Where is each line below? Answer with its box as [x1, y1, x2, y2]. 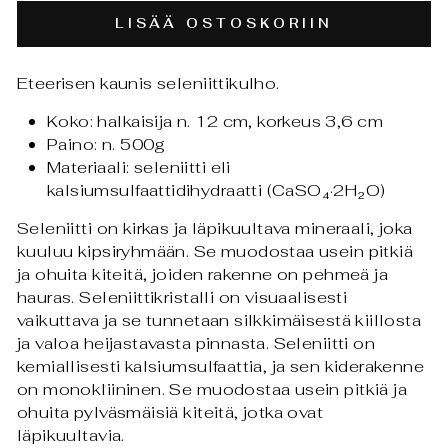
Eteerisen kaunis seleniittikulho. [17, 72, 280, 95]
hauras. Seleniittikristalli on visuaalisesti [17, 286, 348, 309]
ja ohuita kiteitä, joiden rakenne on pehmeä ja [17, 263, 389, 286]
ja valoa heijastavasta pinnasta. [17, 332, 274, 355]
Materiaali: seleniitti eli [47, 156, 231, 179]
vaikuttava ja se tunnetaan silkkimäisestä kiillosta [17, 309, 422, 332]
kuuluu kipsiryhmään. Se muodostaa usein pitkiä [17, 240, 414, 263]
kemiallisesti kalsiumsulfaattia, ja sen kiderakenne [17, 355, 425, 378]
